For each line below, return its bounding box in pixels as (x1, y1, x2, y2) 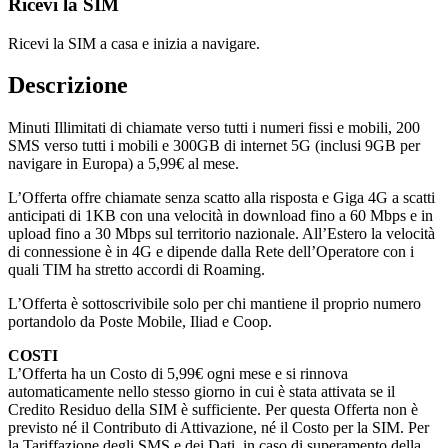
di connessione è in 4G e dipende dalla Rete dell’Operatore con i (8, 243, 414, 261)
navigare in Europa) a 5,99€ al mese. (8, 155, 239, 173)
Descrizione (8, 72, 128, 99)
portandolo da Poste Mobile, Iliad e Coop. (8, 313, 272, 331)
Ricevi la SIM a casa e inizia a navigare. (8, 34, 260, 52)
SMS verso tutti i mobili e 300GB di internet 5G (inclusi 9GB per (8, 137, 420, 155)
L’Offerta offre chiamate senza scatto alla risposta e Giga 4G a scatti (8, 189, 435, 207)
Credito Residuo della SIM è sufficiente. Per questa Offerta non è (8, 401, 418, 419)
